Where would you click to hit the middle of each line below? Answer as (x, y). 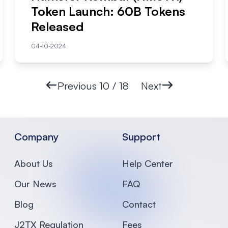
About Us (34, 163)
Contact (139, 204)
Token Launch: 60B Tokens (108, 11)
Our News (35, 183)
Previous (77, 85)
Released (58, 26)
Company (36, 136)
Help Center (148, 163)
